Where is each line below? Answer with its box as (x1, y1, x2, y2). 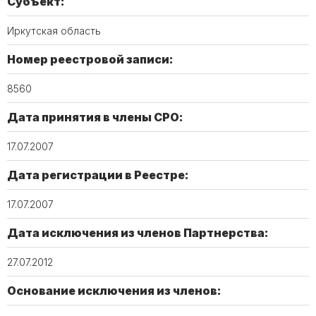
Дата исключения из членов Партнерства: (7, 226, 269, 240)
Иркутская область (7, 25, 101, 37)
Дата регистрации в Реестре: (7, 168, 189, 182)
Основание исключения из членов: (7, 284, 221, 298)
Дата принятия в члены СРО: (7, 110, 183, 124)
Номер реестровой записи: (7, 52, 174, 66)
